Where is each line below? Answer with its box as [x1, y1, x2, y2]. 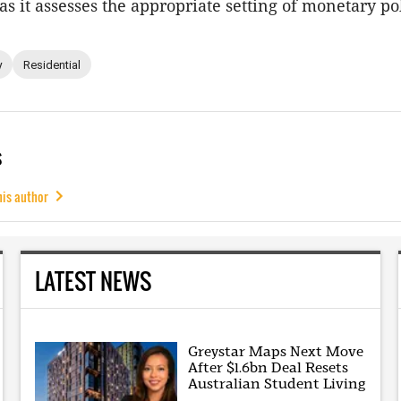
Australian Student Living [188, 374, 366, 392]
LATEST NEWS [34, 264, 151, 298]
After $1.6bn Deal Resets [188, 358, 349, 376]
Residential [23, 57, 81, 72]
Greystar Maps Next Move [188, 342, 364, 360]
